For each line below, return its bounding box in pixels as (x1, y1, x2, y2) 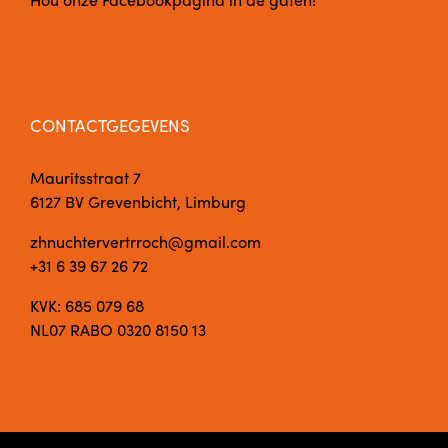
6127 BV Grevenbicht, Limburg (30, 189, 246, 213)
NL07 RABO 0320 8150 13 (30, 317, 206, 341)
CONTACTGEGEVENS (30, 112, 190, 137)
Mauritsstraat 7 (30, 165, 141, 189)
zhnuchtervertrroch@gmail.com (30, 229, 261, 253)
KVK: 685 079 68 (30, 293, 144, 317)
